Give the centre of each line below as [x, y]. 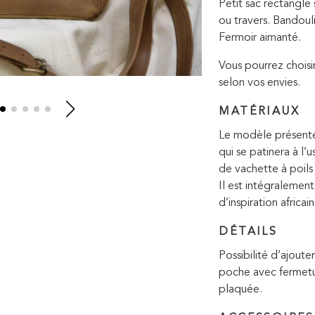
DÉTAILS [248, 232]
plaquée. [241, 290]
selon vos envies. [260, 83]
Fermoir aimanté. [260, 38]
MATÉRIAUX [259, 112]
